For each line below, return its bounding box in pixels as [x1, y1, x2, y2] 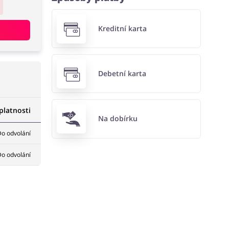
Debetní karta [98, 68, 146, 79]
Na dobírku [98, 113, 138, 124]
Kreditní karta [98, 24, 147, 34]
